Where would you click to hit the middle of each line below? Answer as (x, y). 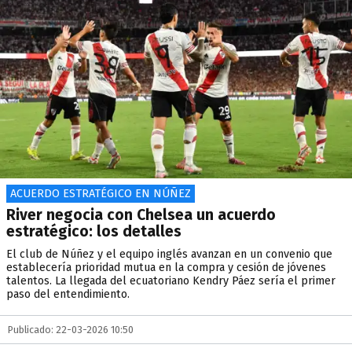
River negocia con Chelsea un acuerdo (141, 215)
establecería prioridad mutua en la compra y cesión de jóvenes (166, 268)
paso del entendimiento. (68, 294)
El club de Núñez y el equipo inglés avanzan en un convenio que (169, 254)
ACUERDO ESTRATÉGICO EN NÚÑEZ (101, 194)
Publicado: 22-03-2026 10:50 (71, 330)
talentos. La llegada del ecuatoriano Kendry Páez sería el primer (171, 281)
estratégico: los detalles (94, 231)
